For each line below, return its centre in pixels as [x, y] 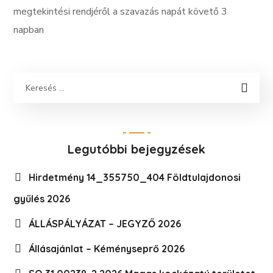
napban [29, 30]
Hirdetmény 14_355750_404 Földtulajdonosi [135, 177]
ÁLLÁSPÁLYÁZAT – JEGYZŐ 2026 [105, 224]
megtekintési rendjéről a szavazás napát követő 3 [121, 12]
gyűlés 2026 [42, 199]
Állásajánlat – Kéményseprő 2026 [107, 249]
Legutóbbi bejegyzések [136, 149]
